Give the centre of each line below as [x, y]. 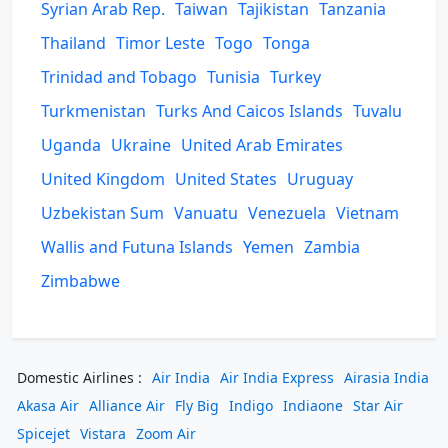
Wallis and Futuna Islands [137, 247]
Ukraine [141, 145]
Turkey [295, 77]
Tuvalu [377, 111]
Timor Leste [160, 43]
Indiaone [313, 405]
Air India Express [277, 377]
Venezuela [287, 213]
